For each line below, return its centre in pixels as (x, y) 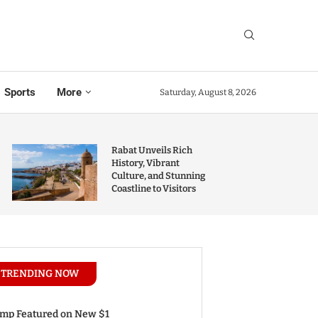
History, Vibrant (145, 163)
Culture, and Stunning (158, 176)
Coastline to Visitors (153, 188)
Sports (20, 92)
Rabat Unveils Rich (152, 150)
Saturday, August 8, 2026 (208, 92)
